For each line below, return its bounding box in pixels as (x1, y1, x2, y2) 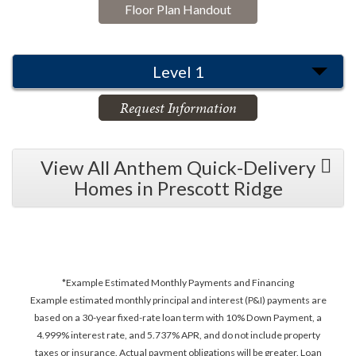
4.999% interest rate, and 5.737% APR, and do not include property (36, 328, 320, 341)
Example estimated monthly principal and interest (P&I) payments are (29, 293, 327, 306)
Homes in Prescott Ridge (73, 176, 283, 199)
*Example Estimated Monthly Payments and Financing (62, 276, 294, 288)
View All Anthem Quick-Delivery (41, 155, 315, 179)
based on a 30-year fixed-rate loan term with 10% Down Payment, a (34, 311, 322, 323)
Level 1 (152, 61, 204, 81)
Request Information (119, 97, 237, 118)
